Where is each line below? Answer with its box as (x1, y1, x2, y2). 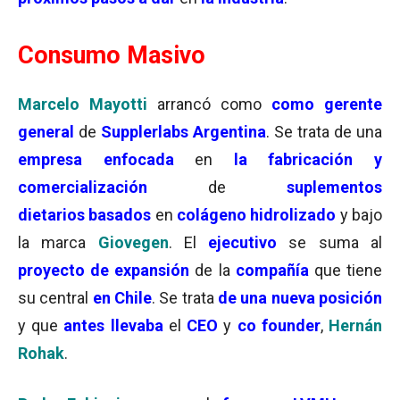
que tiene (313, 261, 383, 279)
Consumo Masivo (18, 41, 205, 70)
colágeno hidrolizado (177, 205, 340, 224)
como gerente (262, 95, 382, 113)
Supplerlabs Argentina (101, 122, 266, 141)
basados (85, 205, 155, 224)
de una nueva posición (213, 288, 383, 307)
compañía (229, 261, 314, 279)
